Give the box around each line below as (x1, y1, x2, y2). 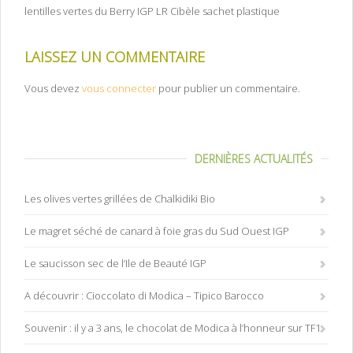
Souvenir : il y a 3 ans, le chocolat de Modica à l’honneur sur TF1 (24, 321, 321, 336)
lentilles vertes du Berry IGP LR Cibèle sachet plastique (24, 4, 280, 19)
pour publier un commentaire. (156, 81, 300, 96)
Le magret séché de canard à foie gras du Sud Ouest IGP (24, 224, 289, 239)
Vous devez (24, 81, 82, 96)
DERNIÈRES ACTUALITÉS (195, 151, 313, 167)
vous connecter (82, 81, 156, 96)
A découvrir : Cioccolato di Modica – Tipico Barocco (24, 288, 264, 303)
